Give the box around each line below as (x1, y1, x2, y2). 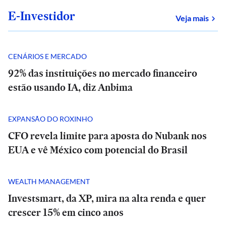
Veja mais (176, 13, 209, 23)
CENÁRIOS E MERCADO (8, 51, 87, 61)
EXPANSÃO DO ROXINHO (8, 114, 93, 123)
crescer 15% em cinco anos (8, 205, 124, 219)
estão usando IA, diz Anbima (8, 80, 133, 94)
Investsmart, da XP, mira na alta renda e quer (8, 191, 206, 205)
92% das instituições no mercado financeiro (8, 66, 197, 80)
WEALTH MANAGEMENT (8, 177, 90, 186)
